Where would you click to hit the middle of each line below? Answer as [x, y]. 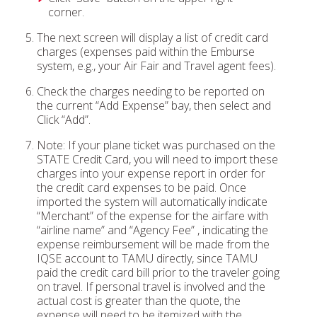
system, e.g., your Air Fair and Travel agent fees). [156, 66]
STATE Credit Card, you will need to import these [157, 159]
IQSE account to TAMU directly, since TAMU [147, 258]
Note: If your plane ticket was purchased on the [156, 145]
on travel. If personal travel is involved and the [151, 287]
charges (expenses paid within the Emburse [146, 52]
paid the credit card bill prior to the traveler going [158, 272]
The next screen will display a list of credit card [152, 38]
